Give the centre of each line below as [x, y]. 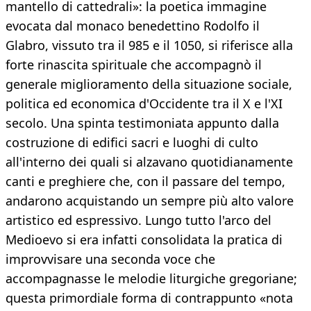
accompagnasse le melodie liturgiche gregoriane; [151, 279]
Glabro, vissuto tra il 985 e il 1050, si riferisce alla [149, 45]
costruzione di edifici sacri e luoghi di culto [132, 143]
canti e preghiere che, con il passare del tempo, [145, 182]
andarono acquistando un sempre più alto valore [150, 201]
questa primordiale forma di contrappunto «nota [149, 298]
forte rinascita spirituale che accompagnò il [134, 65]
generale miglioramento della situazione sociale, [149, 84]
